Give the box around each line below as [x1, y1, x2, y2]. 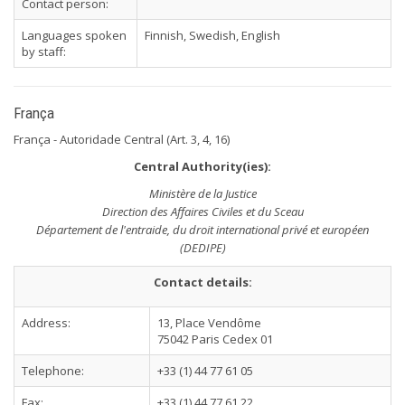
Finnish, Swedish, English [145, 27, 280, 43]
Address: [22, 315, 71, 331]
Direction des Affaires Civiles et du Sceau [101, 203, 304, 220]
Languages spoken [22, 27, 127, 43]
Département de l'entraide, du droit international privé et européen [36, 221, 369, 238]
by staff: [22, 43, 66, 60]
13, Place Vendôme [157, 315, 261, 331]
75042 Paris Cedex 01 [157, 331, 273, 347]
